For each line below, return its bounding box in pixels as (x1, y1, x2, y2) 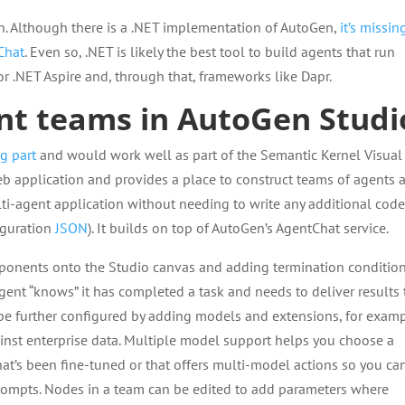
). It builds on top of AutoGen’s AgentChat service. (88, 219, 390, 237)
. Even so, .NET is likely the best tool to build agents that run (24, 42, 396, 61)
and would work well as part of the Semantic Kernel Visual (36, 146, 403, 164)
